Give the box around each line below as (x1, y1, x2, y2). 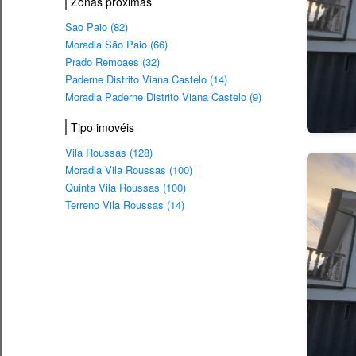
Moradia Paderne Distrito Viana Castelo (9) (65, 89, 261, 105)
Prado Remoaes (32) (65, 54, 160, 70)
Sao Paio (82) (65, 19, 128, 35)
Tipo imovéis (71, 119, 134, 135)
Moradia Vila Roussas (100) (65, 162, 192, 178)
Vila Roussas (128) (65, 145, 153, 161)
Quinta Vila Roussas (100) (65, 180, 186, 195)
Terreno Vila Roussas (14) (65, 197, 184, 213)
